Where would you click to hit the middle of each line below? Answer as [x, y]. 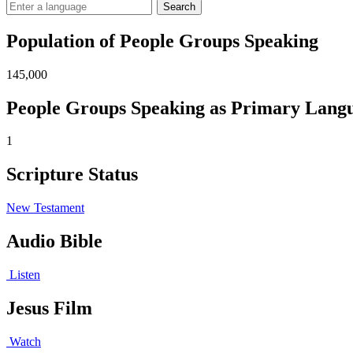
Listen [23, 275]
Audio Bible [54, 242]
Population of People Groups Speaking [162, 41]
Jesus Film [49, 308]
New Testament [45, 208]
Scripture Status [72, 175]
